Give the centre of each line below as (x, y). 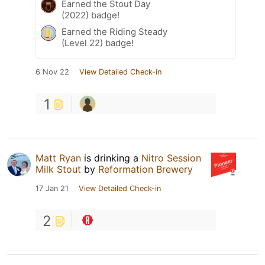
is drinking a (111, 158)
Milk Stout (58, 169)
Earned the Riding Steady (114, 32)
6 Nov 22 (52, 72)
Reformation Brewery (146, 169)
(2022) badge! (91, 15)
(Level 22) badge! (98, 43)
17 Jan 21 (52, 189)
